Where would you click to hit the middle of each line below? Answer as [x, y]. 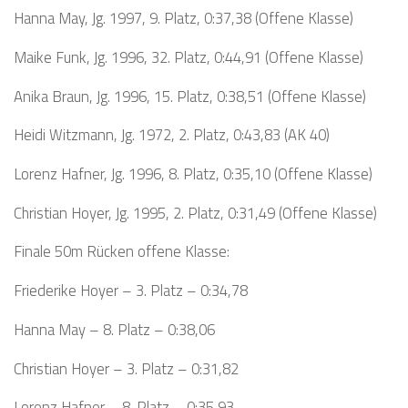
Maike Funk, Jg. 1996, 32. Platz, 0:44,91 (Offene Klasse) [189, 56]
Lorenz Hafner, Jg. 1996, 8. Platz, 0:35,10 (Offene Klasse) [193, 173]
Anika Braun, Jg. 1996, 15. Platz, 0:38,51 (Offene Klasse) [190, 96]
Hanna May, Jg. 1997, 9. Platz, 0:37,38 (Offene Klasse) [184, 18]
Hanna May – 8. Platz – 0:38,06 [114, 329]
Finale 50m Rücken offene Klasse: [122, 251]
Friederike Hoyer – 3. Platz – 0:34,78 [131, 291]
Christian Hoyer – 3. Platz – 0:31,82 [126, 368]
